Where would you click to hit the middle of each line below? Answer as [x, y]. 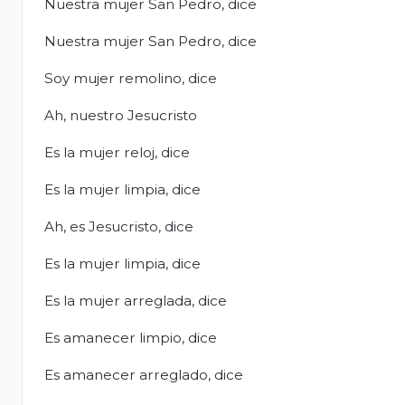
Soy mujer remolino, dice [131, 79]
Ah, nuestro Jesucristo [121, 116]
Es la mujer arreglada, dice [136, 301]
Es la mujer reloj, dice [117, 153]
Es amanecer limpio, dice [131, 338]
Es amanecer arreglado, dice [144, 375]
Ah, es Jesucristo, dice [119, 227]
